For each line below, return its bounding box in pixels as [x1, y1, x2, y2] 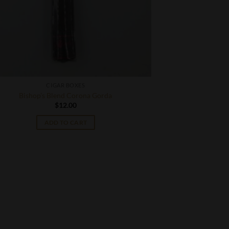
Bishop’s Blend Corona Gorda [19, 90, 112, 100]
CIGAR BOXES [46, 82, 85, 89]
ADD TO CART [44, 119, 87, 126]
